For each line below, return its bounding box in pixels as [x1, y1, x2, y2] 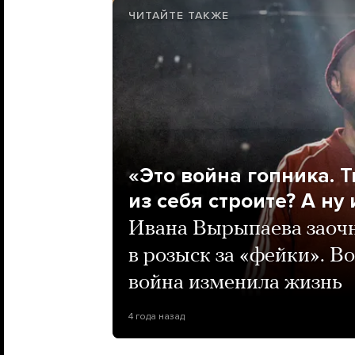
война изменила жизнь [128, 273, 342, 295]
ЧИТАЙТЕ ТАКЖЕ [128, 9, 229, 22]
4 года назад [128, 311, 185, 323]
